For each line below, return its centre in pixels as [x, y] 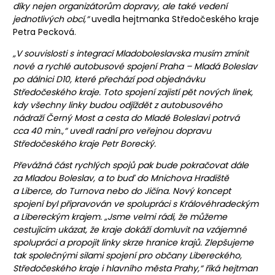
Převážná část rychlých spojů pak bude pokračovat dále [131, 165]
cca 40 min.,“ [40, 130]
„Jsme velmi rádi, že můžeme [166, 216]
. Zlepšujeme [227, 242]
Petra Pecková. [45, 32]
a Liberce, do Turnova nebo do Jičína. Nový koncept [122, 191]
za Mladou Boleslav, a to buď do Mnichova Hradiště [121, 178]
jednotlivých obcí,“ [51, 19]
